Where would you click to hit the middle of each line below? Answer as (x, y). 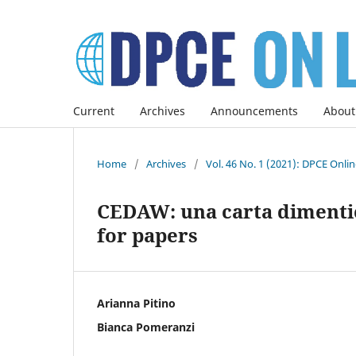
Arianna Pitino (136, 303)
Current (94, 110)
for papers (147, 234)
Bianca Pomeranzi (146, 327)
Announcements (254, 110)
